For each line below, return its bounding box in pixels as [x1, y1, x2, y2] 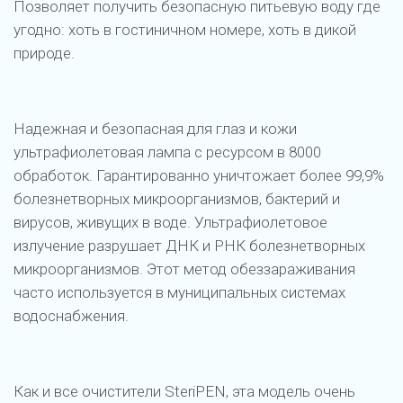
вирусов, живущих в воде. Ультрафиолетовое [13, 212, 327, 231]
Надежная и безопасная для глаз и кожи [13, 119, 297, 138]
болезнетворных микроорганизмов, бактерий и [13, 189, 340, 208]
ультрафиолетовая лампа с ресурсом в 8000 [13, 142, 321, 161]
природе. [13, 43, 78, 62]
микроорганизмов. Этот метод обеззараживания [13, 259, 355, 278]
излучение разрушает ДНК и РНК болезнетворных [13, 236, 365, 255]
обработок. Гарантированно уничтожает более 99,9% [13, 166, 384, 184]
